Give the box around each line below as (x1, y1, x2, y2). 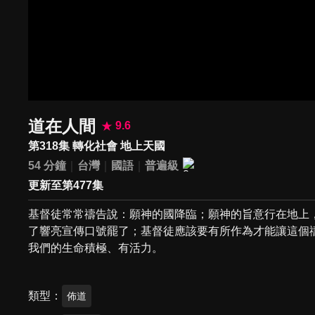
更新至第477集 (28, 179, 104, 192)
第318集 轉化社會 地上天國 (28, 139, 166, 152)
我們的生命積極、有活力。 (28, 242, 164, 255)
